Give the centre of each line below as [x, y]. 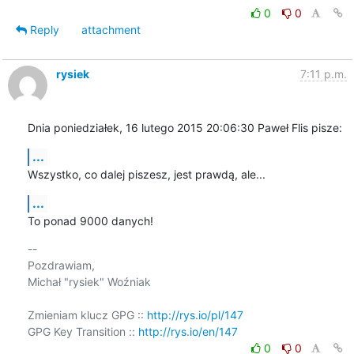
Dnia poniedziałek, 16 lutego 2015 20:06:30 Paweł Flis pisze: [185, 127]
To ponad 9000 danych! [90, 220]
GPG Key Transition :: [83, 331]
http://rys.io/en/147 [188, 331]
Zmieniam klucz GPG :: [87, 314]
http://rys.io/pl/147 [195, 314]
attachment [111, 29]
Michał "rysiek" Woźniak [89, 281]
